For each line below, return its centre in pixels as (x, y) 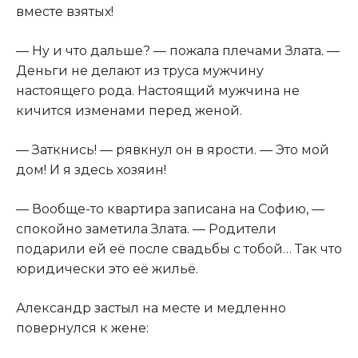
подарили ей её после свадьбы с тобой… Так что (179, 249)
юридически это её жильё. (107, 269)
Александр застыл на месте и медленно (151, 308)
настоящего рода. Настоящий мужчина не (158, 91)
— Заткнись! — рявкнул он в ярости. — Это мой (173, 150)
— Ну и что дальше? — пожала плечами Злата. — (178, 51)
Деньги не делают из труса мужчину (140, 71)
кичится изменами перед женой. (129, 111)
